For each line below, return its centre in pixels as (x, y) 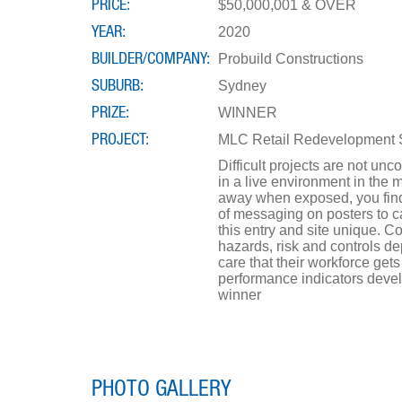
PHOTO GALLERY (162, 389)
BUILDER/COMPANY (149, 59)
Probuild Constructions (291, 58)
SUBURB (116, 86)
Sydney (242, 85)
